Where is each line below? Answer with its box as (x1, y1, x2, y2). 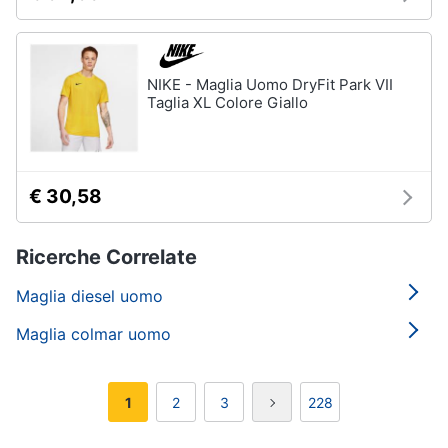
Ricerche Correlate (16, 245, 197, 269)
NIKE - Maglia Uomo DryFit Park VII (147, 75, 393, 94)
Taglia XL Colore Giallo (147, 93, 308, 112)
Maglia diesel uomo (16, 286, 163, 306)
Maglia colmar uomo (16, 324, 171, 344)
